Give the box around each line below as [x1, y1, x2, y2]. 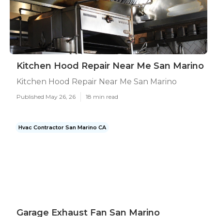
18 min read [86, 93, 118, 100]
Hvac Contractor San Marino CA [18, 124, 106, 131]
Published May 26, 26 [16, 93, 76, 100]
